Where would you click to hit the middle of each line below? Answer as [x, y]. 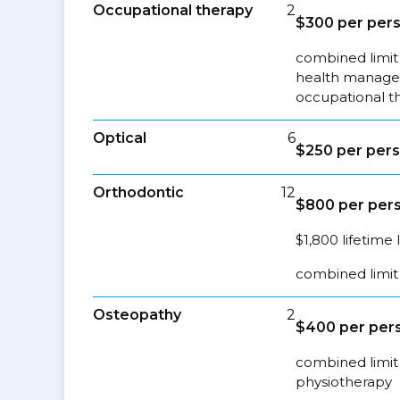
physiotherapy [344, 382]
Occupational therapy [173, 10]
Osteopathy [137, 315]
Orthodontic [138, 192]
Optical [120, 138]
